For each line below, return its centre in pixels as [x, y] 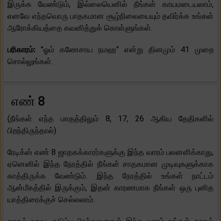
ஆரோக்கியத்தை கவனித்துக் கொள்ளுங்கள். [80, 28]
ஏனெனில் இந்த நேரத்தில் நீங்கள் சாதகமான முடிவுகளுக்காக [110, 164]
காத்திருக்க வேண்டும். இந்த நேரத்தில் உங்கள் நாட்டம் [110, 176]
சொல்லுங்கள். [30, 62]
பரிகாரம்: [24, 50]
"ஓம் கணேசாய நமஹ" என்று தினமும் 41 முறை [127, 50]
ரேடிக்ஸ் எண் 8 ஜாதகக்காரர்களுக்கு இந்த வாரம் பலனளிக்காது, [110, 152]
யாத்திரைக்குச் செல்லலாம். [51, 200]
